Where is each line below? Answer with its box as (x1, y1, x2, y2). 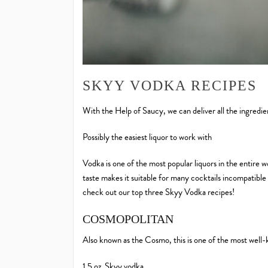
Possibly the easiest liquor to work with (83, 130, 212, 144)
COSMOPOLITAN (83, 212, 173, 226)
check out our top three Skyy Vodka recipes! (83, 185, 234, 199)
